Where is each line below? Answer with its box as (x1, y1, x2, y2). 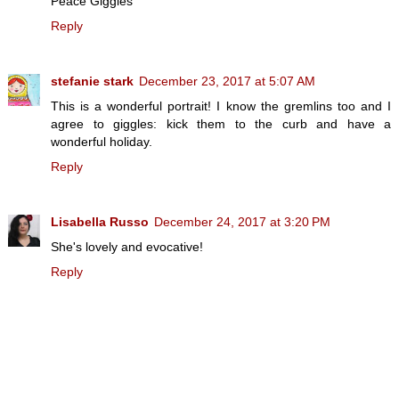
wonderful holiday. (51, 134, 152, 149)
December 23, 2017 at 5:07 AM (139, 73, 315, 88)
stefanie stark (51, 73, 134, 88)
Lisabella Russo (51, 214, 149, 229)
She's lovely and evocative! (51, 239, 203, 254)
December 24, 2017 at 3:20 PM (154, 214, 330, 229)
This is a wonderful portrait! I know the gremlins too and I (51, 98, 391, 113)
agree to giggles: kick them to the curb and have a (51, 116, 391, 131)
